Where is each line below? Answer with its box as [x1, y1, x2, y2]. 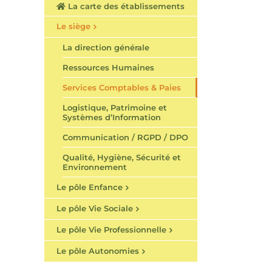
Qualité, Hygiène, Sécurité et [63, 152, 181, 163]
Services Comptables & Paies [63, 83, 181, 93]
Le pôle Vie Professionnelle [56, 225, 166, 235]
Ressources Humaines [63, 63, 154, 73]
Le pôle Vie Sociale [56, 203, 133, 214]
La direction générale [63, 42, 149, 53]
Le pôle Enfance [56, 182, 123, 192]
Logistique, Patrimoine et [63, 103, 167, 113]
